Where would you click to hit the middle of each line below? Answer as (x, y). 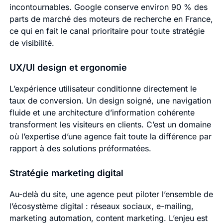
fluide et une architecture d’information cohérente (102, 113)
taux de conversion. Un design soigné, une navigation (110, 101)
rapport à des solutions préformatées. (80, 149)
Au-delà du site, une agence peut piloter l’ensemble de (111, 194)
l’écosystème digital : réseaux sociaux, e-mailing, (101, 206)
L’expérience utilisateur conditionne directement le (103, 89)
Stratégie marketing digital (66, 173)
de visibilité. (32, 43)
